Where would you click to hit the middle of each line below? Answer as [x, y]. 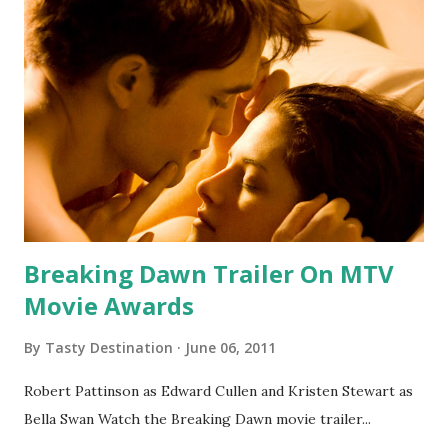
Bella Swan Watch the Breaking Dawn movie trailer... [197, 418]
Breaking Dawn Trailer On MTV [209, 273]
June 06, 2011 [230, 347]
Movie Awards [109, 305]
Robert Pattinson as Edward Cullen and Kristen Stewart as [218, 390]
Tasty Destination [109, 347]
